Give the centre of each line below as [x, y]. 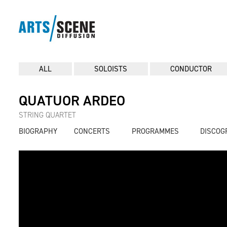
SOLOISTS [111, 69]
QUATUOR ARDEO [72, 101]
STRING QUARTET [47, 115]
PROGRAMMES [155, 131]
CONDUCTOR [191, 69]
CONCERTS [92, 131]
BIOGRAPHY [38, 131]
